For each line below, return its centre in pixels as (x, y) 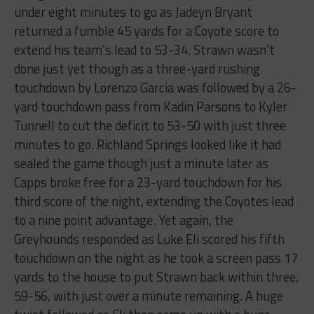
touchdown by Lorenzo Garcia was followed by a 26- (155, 87)
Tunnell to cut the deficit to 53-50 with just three (150, 125)
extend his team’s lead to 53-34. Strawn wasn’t (144, 49)
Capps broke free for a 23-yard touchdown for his (148, 182)
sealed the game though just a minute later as (141, 163)
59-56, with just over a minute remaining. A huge (148, 295)
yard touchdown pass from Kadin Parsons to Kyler (150, 106)
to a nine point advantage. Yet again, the (123, 220)
